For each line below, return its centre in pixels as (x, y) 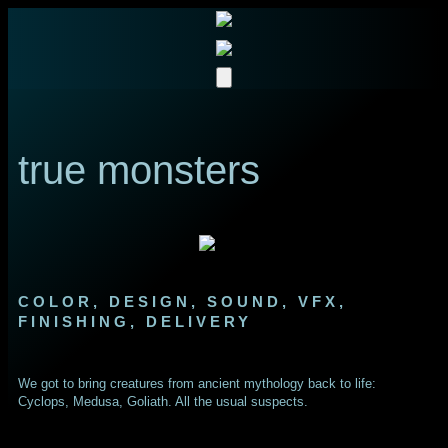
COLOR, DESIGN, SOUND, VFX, (182, 302)
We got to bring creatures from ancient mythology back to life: (197, 384)
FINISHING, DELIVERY (135, 322)
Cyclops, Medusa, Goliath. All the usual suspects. (163, 402)
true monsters (139, 170)
